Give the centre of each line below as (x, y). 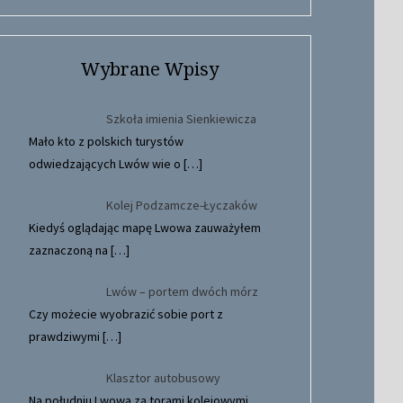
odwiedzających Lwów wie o (106, 163)
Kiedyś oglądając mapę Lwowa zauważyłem (145, 227)
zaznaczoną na (70, 250)
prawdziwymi (66, 336)
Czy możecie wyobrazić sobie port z (126, 313)
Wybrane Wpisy (149, 69)
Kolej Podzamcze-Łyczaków (181, 205)
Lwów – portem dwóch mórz (182, 291)
